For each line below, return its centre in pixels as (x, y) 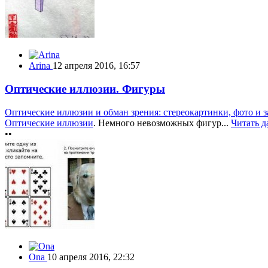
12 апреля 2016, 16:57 (96, 66)
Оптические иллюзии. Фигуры (85, 89)
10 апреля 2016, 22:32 (91, 257)
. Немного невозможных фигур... (162, 123)
